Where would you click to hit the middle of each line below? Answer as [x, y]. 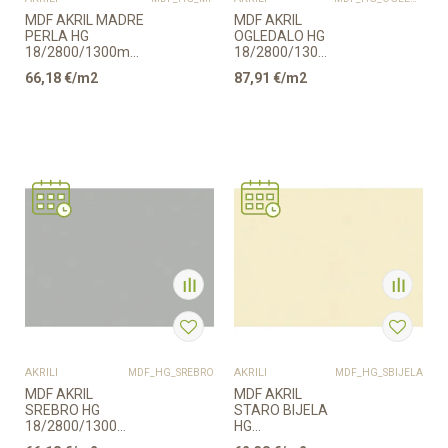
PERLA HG [57, 36]
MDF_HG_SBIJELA [379, 372]
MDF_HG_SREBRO [171, 372]
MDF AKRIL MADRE [84, 20]
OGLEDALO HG [279, 36]
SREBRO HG [62, 410]
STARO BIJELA [281, 410]
